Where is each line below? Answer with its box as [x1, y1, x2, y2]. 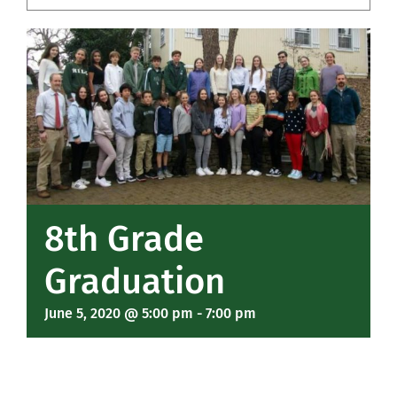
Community [24, 21, 109, 41]
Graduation [44, 260, 225, 303]
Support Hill [24, 71, 115, 90]
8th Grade [44, 217, 204, 261]
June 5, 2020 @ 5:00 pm [44, 304, 193, 322]
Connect [24, 121, 87, 140]
